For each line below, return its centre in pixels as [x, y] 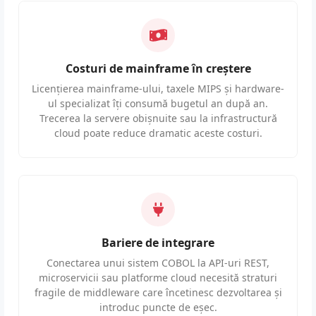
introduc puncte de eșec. [158, 308]
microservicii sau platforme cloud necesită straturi [158, 278]
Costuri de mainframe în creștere [158, 69]
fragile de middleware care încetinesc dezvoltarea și [158, 293]
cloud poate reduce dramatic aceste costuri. [158, 133]
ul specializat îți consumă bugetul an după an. [158, 104]
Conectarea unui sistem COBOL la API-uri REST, [158, 263]
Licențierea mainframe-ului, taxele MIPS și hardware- [158, 89]
